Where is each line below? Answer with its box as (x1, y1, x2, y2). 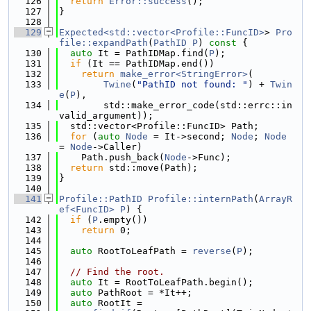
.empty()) (98, 215, 148, 225)
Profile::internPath (148, 194, 253, 204)
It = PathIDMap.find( (92, 48, 209, 58)
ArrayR (259, 194, 292, 204)
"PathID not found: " (137, 79, 248, 90)
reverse (192, 246, 231, 256)
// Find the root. (70, 267, 165, 277)
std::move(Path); (103, 162, 198, 173)
